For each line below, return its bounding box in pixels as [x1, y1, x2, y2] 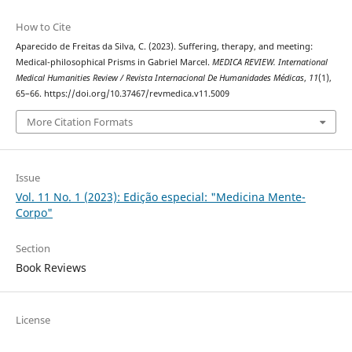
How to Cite [15, 20, 71, 35]
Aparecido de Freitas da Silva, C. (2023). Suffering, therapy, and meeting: [15, 41, 313, 53]
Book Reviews [15, 259, 86, 275]
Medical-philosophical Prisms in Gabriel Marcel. [15, 57, 212, 68]
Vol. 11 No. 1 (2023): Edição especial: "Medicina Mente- [15, 189, 306, 204]
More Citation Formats [26, 114, 133, 129]
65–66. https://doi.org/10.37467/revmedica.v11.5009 [15, 88, 229, 100]
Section [15, 240, 50, 255]
